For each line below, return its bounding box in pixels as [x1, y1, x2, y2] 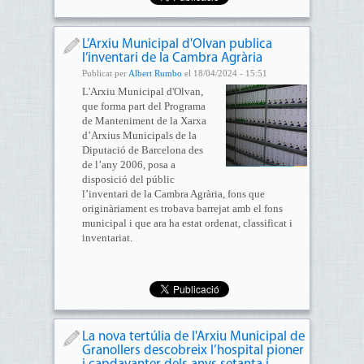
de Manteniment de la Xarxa [81, 115, 206, 127]
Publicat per [81, 68, 128, 78]
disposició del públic [81, 173, 175, 185]
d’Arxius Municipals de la [81, 129, 197, 141]
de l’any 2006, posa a [81, 158, 175, 171]
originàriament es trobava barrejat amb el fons [81, 202, 283, 214]
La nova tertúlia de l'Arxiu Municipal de [81, 330, 305, 344]
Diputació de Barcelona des [81, 144, 203, 156]
